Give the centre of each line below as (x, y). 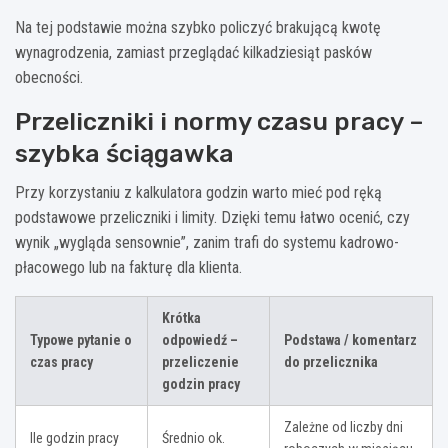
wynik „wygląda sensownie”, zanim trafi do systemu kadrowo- (207, 243)
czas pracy (61, 362)
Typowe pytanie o (81, 340)
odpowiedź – (200, 340)
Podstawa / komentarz (350, 340)
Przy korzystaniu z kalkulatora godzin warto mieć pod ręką (198, 193)
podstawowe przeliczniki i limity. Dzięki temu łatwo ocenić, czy (212, 218)
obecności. (49, 78)
